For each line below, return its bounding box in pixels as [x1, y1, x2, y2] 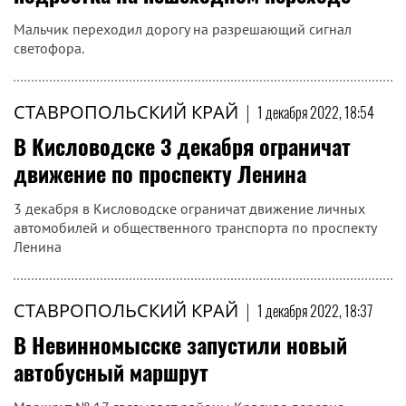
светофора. [14, 39, 84, 57]
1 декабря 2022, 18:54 [257, 101, 374, 123]
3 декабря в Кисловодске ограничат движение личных [14, 199, 365, 217]
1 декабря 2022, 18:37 [257, 300, 372, 322]
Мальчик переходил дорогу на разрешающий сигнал [14, 20, 352, 38]
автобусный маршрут [14, 355, 208, 388]
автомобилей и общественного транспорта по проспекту [14, 218, 376, 237]
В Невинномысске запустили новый [14, 328, 347, 361]
